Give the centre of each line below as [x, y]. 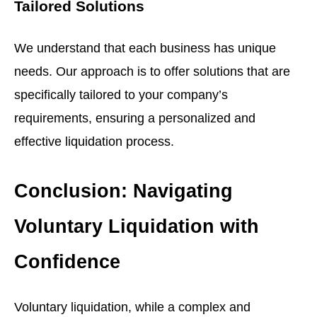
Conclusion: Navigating [123, 190]
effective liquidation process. [94, 141]
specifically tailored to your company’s [121, 94]
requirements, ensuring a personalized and [135, 117]
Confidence [67, 261]
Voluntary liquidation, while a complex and [132, 307]
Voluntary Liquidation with [137, 226]
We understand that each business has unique [145, 47]
